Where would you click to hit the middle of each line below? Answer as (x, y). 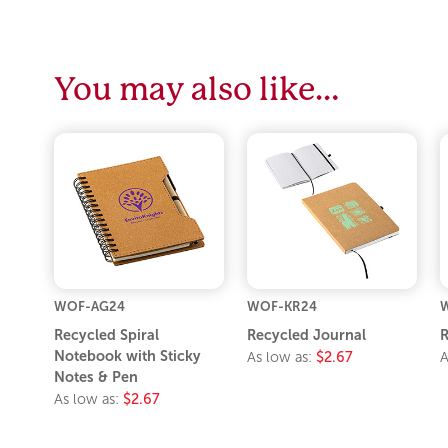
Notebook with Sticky (128, 355)
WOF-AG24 (90, 306)
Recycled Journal (306, 334)
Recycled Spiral (107, 334)
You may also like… (197, 89)
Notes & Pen (96, 376)
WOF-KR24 (282, 306)
